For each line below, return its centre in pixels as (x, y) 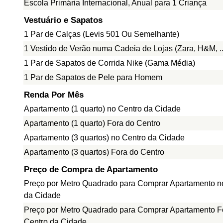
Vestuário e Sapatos (63, 20)
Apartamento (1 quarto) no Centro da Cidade (102, 109)
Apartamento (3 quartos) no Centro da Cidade (104, 138)
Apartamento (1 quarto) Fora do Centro (92, 123)
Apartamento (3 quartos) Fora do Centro (94, 152)
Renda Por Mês (54, 95)
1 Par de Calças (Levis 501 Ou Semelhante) (102, 34)
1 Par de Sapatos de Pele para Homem (93, 77)
